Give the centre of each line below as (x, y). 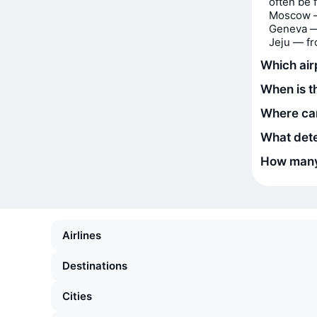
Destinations (95, 266)
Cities (77, 296)
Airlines (82, 235)
